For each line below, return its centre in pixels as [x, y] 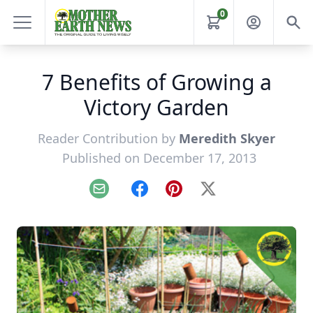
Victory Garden [156, 107]
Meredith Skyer [227, 138]
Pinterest [197, 196]
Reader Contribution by [108, 138]
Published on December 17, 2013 [159, 158]
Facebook [164, 196]
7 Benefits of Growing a [156, 82]
